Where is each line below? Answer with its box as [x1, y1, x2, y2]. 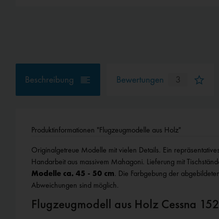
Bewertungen [116, 73, 164, 86]
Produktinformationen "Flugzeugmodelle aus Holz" [31, 124, 181, 135]
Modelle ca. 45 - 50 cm [31, 168, 114, 178]
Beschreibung [25, 73, 74, 86]
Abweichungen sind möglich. [31, 179, 119, 190]
